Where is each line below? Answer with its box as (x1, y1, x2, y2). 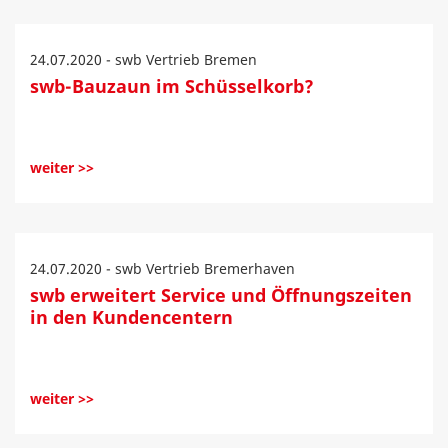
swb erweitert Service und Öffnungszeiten (30, 283, 412, 307)
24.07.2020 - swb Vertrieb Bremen (30, 50, 257, 69)
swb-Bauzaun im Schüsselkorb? (30, 74, 314, 98)
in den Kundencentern (30, 305, 233, 329)
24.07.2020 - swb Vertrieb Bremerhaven (30, 259, 295, 278)
